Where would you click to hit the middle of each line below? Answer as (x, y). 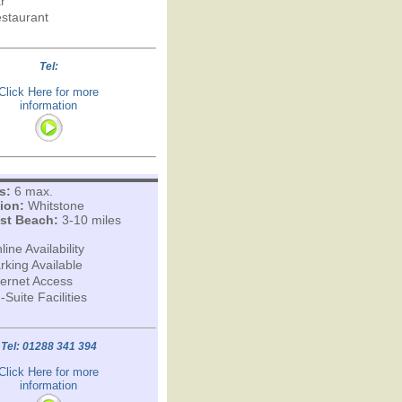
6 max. (31, 191)
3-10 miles (89, 220)
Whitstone (54, 205)
